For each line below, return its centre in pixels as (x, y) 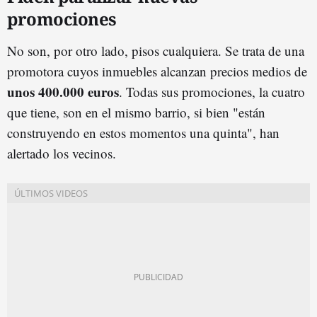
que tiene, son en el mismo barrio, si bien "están (136, 112)
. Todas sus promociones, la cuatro (212, 91)
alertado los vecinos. (62, 153)
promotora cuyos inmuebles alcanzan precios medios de (157, 71)
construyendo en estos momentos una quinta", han (143, 132)
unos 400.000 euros (63, 91)
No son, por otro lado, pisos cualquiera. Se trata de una (156, 50)
